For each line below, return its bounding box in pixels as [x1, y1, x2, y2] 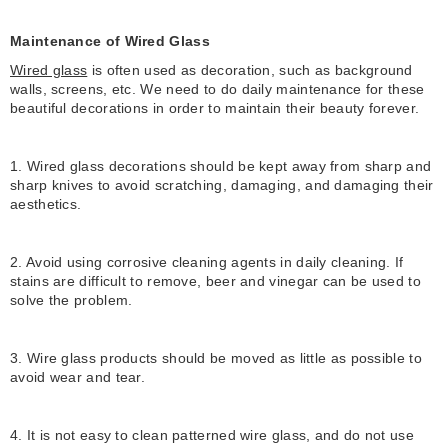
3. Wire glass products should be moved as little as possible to [10, 350, 422, 367]
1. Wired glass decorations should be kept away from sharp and [10, 158, 432, 175]
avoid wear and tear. [10, 369, 146, 386]
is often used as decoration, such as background [87, 62, 413, 79]
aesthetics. [10, 196, 82, 213]
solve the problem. [10, 292, 133, 309]
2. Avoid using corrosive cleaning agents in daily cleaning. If [10, 254, 404, 271]
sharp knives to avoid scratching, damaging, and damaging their [10, 177, 434, 194]
